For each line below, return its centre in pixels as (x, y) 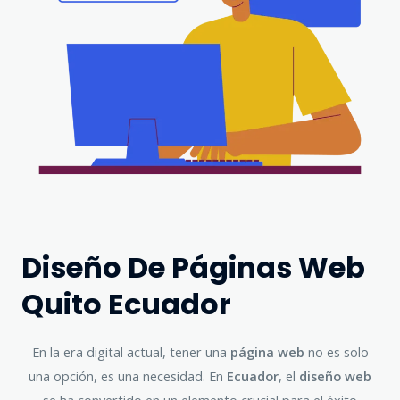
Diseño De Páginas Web (193, 268)
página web (267, 352)
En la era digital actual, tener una (131, 352)
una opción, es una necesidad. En (128, 376)
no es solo (336, 352)
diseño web (335, 376)
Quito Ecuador (129, 304)
